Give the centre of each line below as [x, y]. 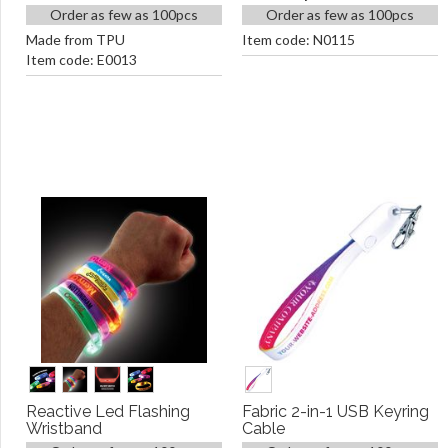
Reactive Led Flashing [108, 411]
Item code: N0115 [298, 39]
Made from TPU [75, 39]
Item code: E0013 [81, 59]
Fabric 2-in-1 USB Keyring [335, 411]
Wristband [64, 428]
